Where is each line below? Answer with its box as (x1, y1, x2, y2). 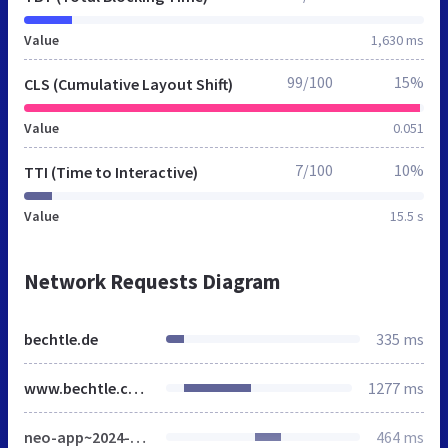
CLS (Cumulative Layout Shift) (24, 73, 233, 94)
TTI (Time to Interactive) (24, 161, 198, 182)
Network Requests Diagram (24, 267, 280, 295)
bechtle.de (24, 328, 98, 349)
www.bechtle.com (128, 377, 144, 398)
